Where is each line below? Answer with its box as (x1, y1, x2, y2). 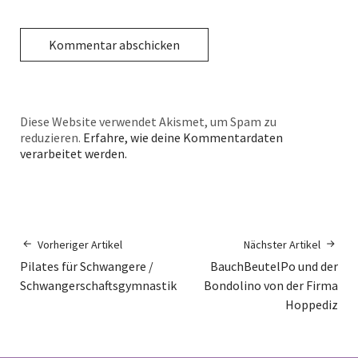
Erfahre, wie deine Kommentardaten (83, 129, 283, 145)
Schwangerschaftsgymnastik (20, 276, 177, 293)
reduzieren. (20, 129, 83, 145)
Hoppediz (285, 296, 338, 312)
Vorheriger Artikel (38, 237, 122, 252)
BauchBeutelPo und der (210, 257, 338, 274)
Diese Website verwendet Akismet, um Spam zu (20, 113, 276, 129)
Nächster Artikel (244, 237, 320, 252)
